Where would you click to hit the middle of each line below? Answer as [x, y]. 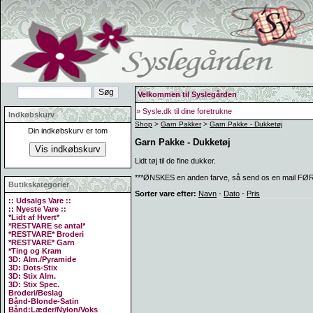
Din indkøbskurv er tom [68, 131]
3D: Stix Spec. [34, 284]
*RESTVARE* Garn [42, 242]
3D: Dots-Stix [33, 268]
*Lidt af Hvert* [34, 217]
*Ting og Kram [35, 251]
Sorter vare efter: [166, 193]
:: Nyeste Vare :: [37, 209]
